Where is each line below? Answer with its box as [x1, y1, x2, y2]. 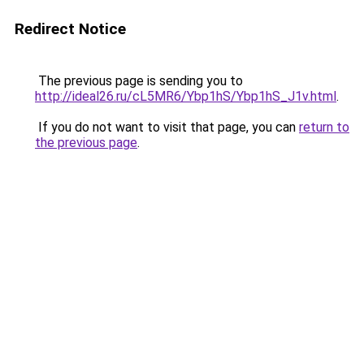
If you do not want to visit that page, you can [35, 119, 299, 135]
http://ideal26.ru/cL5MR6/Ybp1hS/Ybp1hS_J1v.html [35, 89, 336, 104]
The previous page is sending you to [35, 73, 243, 89]
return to [299, 119, 349, 135]
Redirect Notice [15, 19, 126, 38]
